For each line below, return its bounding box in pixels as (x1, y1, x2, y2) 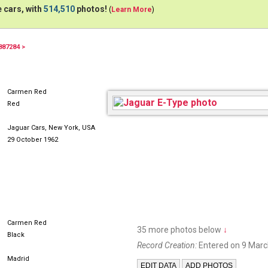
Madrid (7, 255, 29, 263)
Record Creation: (137, 240, 197, 250)
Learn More (111, 5, 152, 14)
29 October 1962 (7, 136, 58, 144)
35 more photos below (137, 225, 223, 234)
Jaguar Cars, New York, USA (7, 124, 95, 132)
